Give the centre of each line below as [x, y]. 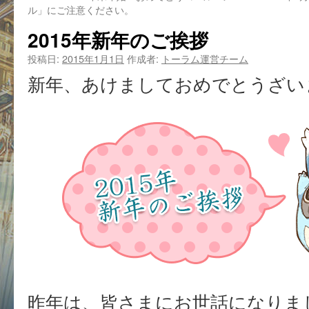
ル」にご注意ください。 [81, 9]
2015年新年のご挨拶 [118, 40]
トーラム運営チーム [205, 58]
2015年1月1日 [93, 58]
